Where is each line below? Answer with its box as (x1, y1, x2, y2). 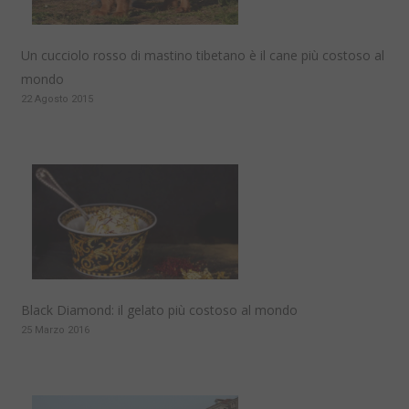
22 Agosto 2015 (21, 93, 93, 106)
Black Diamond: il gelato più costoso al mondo (21, 301, 298, 320)
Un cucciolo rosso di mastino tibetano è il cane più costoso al (21, 47, 384, 65)
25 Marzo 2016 (21, 324, 89, 337)
